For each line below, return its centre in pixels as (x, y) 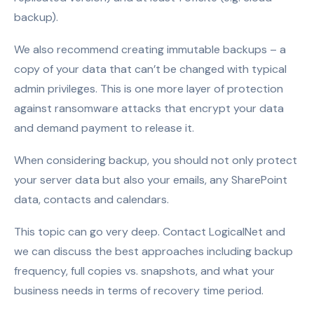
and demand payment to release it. (107, 128)
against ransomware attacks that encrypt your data (149, 108)
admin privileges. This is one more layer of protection (149, 89)
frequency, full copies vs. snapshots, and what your (144, 271)
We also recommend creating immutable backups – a (150, 49)
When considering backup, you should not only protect (156, 160)
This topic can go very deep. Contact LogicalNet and (150, 232)
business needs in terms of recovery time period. (139, 291)
